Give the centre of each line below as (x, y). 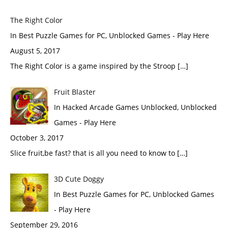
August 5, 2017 (35, 51)
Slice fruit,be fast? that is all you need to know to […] (99, 153)
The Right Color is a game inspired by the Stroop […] (99, 66)
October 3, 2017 (37, 138)
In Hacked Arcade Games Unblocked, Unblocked (135, 107)
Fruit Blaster (75, 92)
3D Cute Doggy (79, 179)
